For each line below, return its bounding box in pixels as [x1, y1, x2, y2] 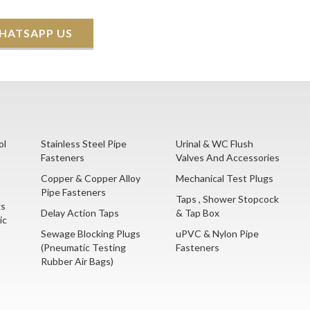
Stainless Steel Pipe [41, 138, 127, 150]
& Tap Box [176, 207, 219, 219]
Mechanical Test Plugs [176, 172, 273, 185]
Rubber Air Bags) [41, 255, 113, 268]
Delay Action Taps [41, 207, 119, 219]
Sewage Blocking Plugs [41, 228, 140, 240]
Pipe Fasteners [41, 186, 106, 199]
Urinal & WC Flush [176, 138, 253, 150]
